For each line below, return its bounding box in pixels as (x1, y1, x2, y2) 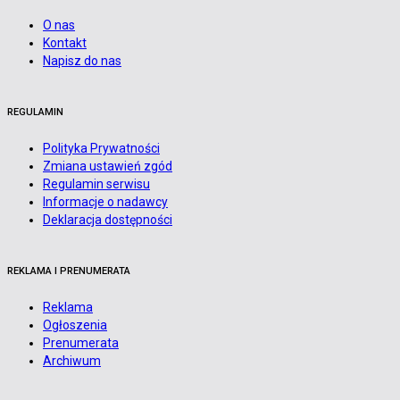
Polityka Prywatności (43, 140, 160, 155)
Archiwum (43, 353, 101, 368)
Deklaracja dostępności (43, 212, 172, 227)
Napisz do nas (43, 53, 121, 68)
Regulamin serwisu (43, 176, 150, 191)
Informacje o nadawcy (43, 194, 168, 209)
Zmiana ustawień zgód (43, 158, 172, 173)
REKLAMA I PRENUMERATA (7, 264, 130, 277)
